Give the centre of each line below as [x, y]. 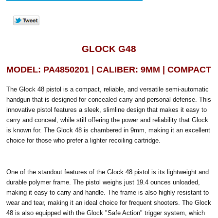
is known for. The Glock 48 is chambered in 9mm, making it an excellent [109, 130]
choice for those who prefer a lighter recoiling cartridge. [84, 140]
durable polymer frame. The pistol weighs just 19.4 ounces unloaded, [103, 182]
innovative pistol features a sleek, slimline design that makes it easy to [107, 109]
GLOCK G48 [109, 49]
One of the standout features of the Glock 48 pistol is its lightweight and [108, 172]
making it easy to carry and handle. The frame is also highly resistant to [108, 192]
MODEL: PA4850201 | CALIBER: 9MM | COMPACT [109, 69]
